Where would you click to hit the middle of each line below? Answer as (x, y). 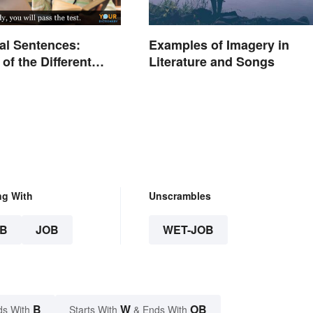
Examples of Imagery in (219, 45)
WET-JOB (188, 230)
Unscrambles (180, 196)
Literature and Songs (211, 62)
